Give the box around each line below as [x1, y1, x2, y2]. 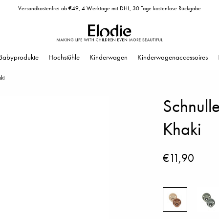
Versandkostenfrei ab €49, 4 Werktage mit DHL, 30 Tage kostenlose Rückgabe [18, 4, 201, 12]
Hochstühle [48, 52, 80, 62]
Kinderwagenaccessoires [137, 52, 208, 62]
